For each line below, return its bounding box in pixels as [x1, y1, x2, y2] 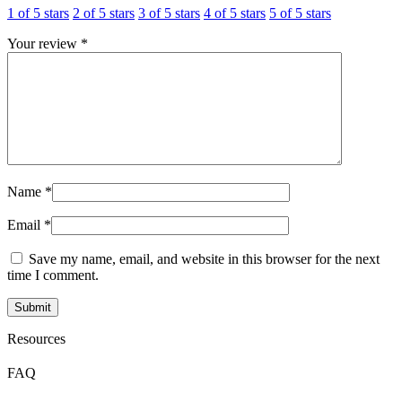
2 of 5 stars [73, 5, 135, 22]
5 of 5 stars [269, 5, 331, 22]
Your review [7, 36, 81, 52]
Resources [7, 331, 66, 347]
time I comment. [7, 267, 99, 284]
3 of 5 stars [138, 5, 200, 22]
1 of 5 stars [7, 5, 69, 22]
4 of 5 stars [204, 5, 266, 22]
